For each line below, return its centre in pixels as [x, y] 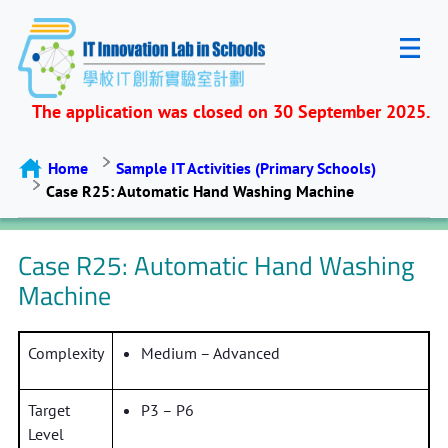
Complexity [65, 353]
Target [48, 410]
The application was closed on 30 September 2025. [231, 111]
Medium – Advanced [210, 353]
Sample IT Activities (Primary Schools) [245, 168]
